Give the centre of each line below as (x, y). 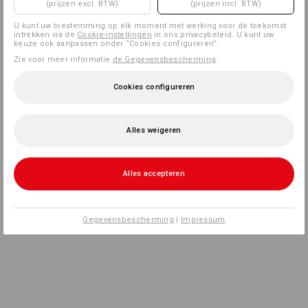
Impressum (203, 220)
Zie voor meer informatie (63, 59)
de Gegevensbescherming (164, 59)
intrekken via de (46, 35)
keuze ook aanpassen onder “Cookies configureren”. (117, 44)
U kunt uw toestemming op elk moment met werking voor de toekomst (150, 26)
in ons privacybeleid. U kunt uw (213, 35)
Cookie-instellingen (114, 35)
